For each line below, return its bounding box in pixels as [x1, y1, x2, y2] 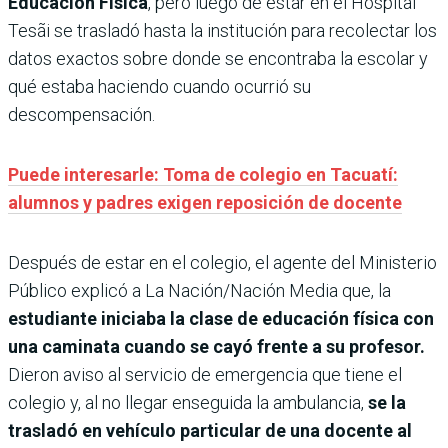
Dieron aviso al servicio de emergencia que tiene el [8, 364, 402, 386]
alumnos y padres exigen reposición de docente [8, 192, 402, 214]
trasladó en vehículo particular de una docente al [8, 420, 412, 442]
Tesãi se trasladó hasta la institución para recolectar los [8, 20, 437, 42]
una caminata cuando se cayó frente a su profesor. [8, 336, 425, 358]
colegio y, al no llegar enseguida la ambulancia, [8, 392, 368, 414]
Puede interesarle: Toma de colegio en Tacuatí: [8, 164, 398, 186]
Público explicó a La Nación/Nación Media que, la [8, 280, 391, 302]
